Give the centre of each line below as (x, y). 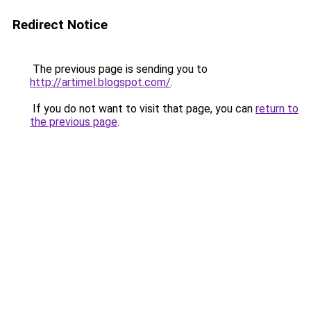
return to (277, 109)
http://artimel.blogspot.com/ (100, 82)
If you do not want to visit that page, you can (143, 109)
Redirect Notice (60, 25)
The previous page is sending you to (119, 69)
